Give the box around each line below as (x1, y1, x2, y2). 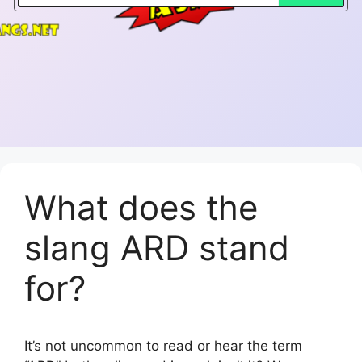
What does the (24, 186, 258, 228)
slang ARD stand (24, 226, 289, 268)
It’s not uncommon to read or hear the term (24, 337, 302, 354)
